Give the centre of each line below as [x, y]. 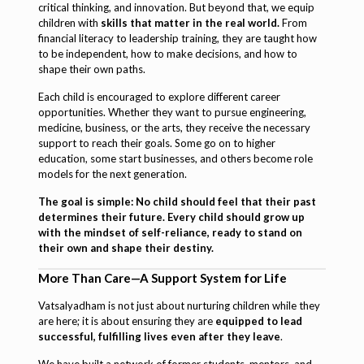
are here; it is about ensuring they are [126, 321]
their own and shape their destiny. [126, 247]
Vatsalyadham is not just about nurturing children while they [179, 305]
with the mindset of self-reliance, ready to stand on [170, 232]
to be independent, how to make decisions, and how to [167, 53]
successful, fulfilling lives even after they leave [159, 336]
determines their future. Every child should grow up [171, 217]
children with [69, 22]
